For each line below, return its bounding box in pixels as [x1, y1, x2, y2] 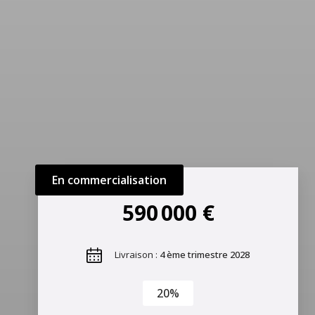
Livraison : [115, 248, 160, 262]
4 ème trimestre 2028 [160, 248, 250, 262]
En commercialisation [52, 172, 167, 188]
